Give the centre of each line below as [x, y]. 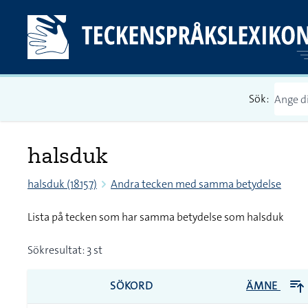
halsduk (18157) [62, 184]
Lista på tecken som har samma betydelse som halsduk [156, 217]
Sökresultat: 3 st [65, 250]
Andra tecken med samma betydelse [196, 184]
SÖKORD [132, 286]
